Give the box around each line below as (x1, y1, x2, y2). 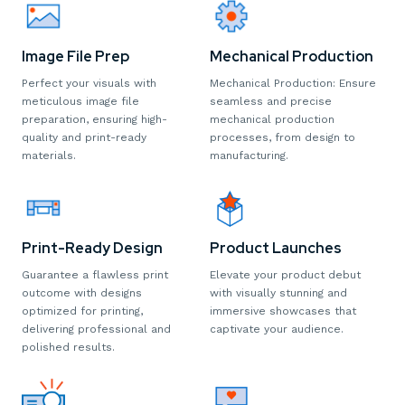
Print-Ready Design (22, 239, 163, 259)
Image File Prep (22, 47, 129, 67)
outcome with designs (22, 287, 142, 300)
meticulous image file (22, 95, 139, 108)
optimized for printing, (22, 305, 143, 318)
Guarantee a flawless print (22, 268, 168, 282)
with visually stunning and (210, 287, 347, 300)
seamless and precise (210, 95, 332, 108)
